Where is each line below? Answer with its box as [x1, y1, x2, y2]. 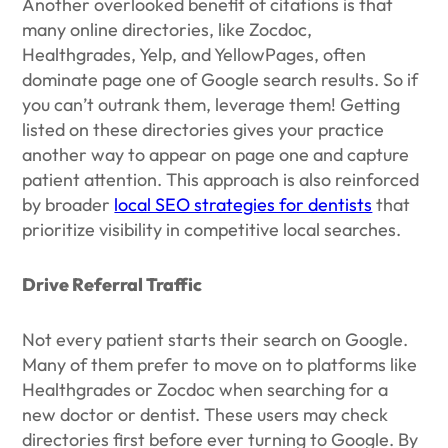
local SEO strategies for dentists [114, 193, 373, 216]
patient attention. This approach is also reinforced [22, 168, 420, 191]
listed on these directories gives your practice [22, 118, 385, 141]
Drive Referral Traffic [22, 273, 203, 296]
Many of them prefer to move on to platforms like [22, 353, 418, 376]
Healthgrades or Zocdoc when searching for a [22, 378, 389, 401]
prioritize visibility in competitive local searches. [22, 218, 402, 241]
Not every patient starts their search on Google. [22, 328, 409, 351]
